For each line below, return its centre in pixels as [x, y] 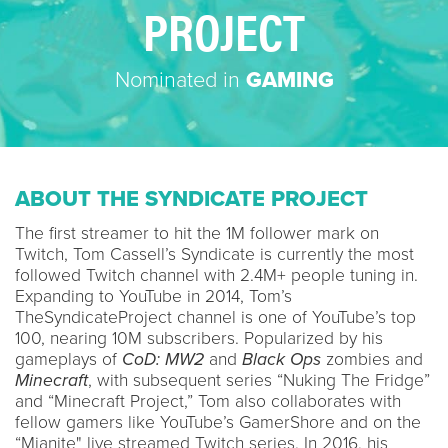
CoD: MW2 [163, 359]
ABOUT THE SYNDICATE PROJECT [191, 199]
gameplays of [68, 359]
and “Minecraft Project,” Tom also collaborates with [208, 401]
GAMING [289, 80]
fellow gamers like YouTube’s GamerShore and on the [218, 422]
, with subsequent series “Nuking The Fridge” [259, 380]
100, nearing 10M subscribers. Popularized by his [199, 338]
